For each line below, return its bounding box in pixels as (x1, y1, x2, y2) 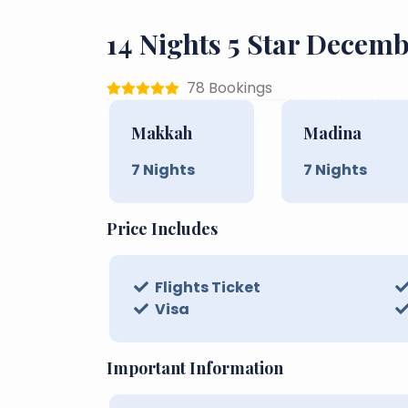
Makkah (131, 121, 192, 144)
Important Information (107, 356, 283, 379)
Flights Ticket (152, 276, 260, 298)
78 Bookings (187, 76, 272, 98)
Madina (302, 121, 362, 144)
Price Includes (107, 217, 218, 240)
